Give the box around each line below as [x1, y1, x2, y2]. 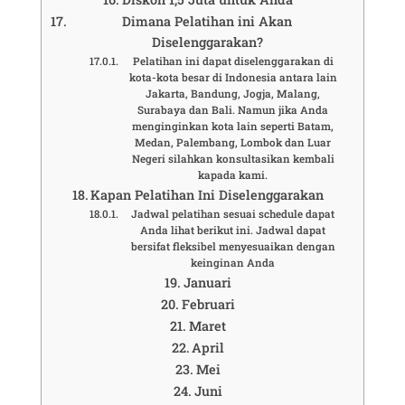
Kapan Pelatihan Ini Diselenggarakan [90, 185, 325, 203]
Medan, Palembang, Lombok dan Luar [135, 135, 332, 149]
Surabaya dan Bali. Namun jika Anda [137, 102, 329, 117]
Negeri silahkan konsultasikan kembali [131, 151, 334, 165]
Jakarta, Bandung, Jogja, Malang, [146, 86, 321, 100]
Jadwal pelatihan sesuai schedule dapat [131, 206, 335, 221]
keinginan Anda [191, 255, 276, 269]
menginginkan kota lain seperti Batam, [132, 118, 334, 133]
